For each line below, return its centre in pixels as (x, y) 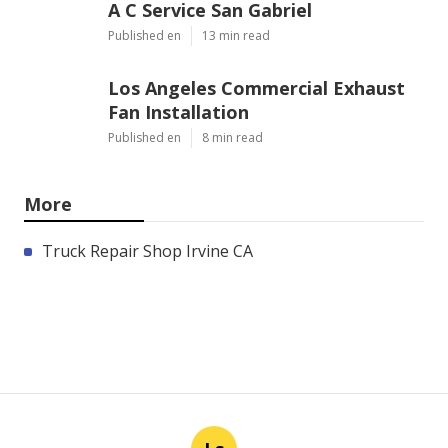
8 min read (232, 137)
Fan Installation (178, 111)
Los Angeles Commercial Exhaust (256, 87)
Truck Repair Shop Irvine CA (147, 250)
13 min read (236, 35)
